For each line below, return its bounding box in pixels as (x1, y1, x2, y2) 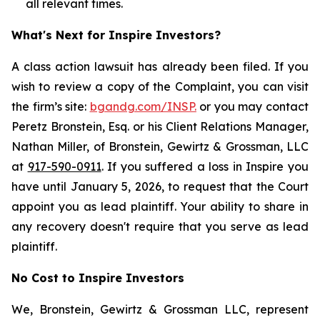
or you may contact (196, 99, 309, 114)
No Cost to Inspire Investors (11, 271, 184, 285)
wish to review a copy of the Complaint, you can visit (11, 79, 309, 94)
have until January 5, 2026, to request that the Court (11, 179, 309, 194)
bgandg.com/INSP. (89, 99, 196, 114)
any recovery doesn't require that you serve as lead (11, 219, 309, 234)
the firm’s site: (11, 99, 90, 114)
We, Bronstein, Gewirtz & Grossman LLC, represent (11, 302, 309, 316)
